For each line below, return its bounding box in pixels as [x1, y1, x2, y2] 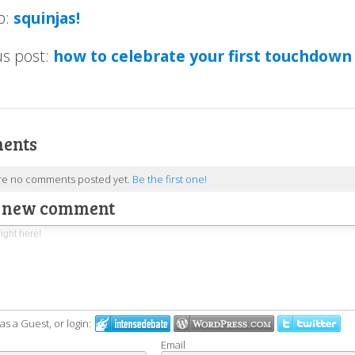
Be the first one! [132, 171, 208, 186]
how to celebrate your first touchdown [53, 45, 353, 67]
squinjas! [13, 6, 81, 29]
